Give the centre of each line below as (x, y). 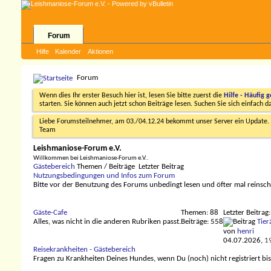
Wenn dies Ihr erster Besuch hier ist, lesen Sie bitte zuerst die (132, 96)
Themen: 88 (200, 213)
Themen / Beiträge (107, 167)
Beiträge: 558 (202, 222)
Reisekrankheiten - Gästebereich (84, 250)
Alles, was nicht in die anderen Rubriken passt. (107, 222)
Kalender (68, 51)
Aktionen (100, 51)
